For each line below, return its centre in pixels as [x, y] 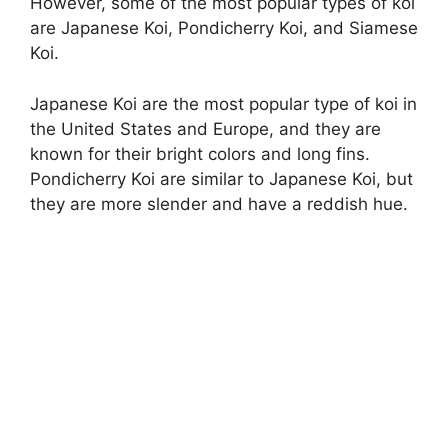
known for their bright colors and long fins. [200, 153]
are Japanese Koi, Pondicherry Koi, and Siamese [224, 28]
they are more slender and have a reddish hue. [219, 203]
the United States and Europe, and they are [205, 128]
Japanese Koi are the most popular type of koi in [223, 103]
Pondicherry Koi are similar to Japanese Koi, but [221, 178]
